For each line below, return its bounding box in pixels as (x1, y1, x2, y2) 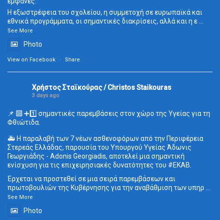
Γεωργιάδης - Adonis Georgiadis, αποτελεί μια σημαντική (7, 152, 185, 160)
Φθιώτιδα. (7, 118, 40, 126)
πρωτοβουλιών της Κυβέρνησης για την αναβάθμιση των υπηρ (7, 183, 204, 192)
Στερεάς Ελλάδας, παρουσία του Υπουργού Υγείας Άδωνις (7, 143, 192, 151)
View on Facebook (7, 56, 55, 63)
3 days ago (32, 92, 59, 99)
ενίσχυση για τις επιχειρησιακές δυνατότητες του (7, 161, 168, 169)
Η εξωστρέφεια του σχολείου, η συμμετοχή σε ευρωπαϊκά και (7, 8, 202, 16)
